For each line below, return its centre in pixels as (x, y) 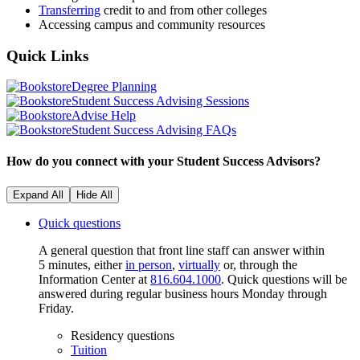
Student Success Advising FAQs (154, 130)
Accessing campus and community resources (152, 24)
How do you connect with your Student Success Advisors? (164, 162)
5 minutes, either (82, 264)
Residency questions (123, 335)
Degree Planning (114, 87)
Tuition (89, 350)
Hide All (94, 194)
